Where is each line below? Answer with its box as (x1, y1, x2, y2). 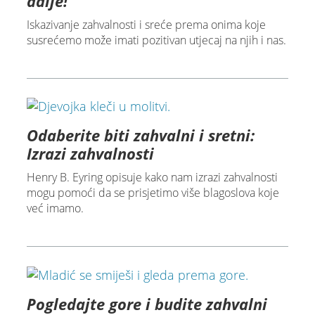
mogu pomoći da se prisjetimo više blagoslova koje (26, 185, 279, 201)
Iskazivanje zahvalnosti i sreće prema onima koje (26, 16, 266, 32)
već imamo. (26, 200, 84, 217)
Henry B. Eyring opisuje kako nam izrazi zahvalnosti (26, 169, 278, 186)
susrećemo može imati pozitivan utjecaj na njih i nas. (26, 32, 286, 48)
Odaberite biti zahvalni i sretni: (26, 124, 255, 146)
